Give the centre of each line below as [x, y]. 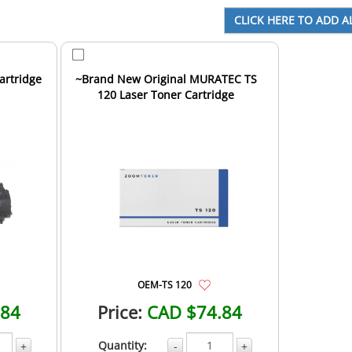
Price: [120, 312]
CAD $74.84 [195, 312]
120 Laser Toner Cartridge [166, 94]
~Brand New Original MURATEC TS [166, 79]
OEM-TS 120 [164, 284]
